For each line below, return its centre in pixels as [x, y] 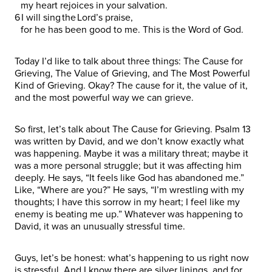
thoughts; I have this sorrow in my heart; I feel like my [127, 202]
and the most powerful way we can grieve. [107, 97]
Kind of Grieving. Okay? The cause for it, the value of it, [131, 85]
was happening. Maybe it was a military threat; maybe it [131, 153]
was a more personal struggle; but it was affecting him [128, 165]
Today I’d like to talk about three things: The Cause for [129, 61]
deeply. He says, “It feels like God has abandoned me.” [129, 178]
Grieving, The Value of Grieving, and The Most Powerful [132, 73]
